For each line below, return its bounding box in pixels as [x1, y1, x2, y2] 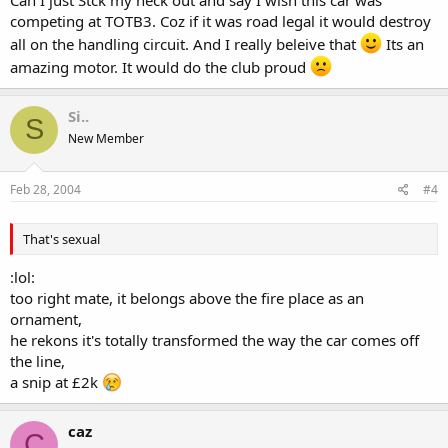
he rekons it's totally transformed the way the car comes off [10, 329, 419, 350]
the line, [10, 350, 65, 371]
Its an [382, 33, 424, 54]
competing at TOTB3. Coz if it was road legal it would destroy [10, 10, 431, 31]
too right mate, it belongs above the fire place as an [10, 287, 364, 308]
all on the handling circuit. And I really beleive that [10, 33, 360, 54]
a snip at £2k [10, 371, 102, 392]
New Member [68, 129, 144, 147]
